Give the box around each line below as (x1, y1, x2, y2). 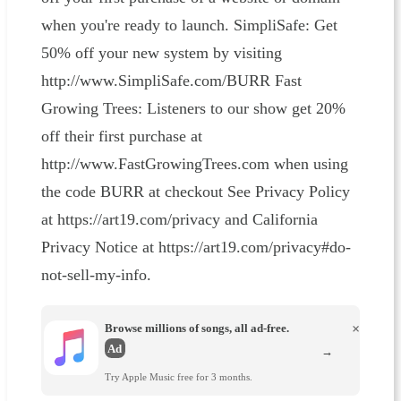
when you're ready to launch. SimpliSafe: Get (40, 16, 337, 35)
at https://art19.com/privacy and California (40, 210, 318, 229)
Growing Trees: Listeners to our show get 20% (40, 99, 346, 118)
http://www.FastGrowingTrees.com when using (40, 155, 348, 174)
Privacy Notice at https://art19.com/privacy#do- (40, 238, 351, 257)
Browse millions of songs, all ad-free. (104, 320, 289, 335)
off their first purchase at (40, 127, 202, 146)
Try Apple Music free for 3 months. (104, 371, 252, 383)
